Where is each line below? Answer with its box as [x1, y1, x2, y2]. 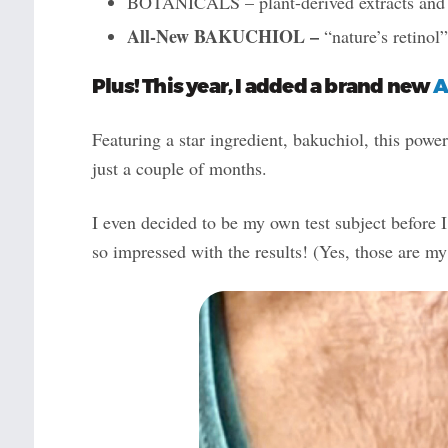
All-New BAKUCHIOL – [126, 22, 324, 49]
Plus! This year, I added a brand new [91, 72, 434, 97]
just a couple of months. [91, 155, 267, 180]
